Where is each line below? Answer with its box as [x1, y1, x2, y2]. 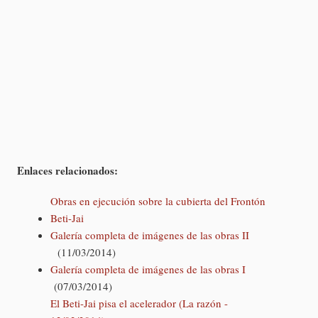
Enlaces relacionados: [17, 162, 118, 178]
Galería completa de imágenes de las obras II [50, 228, 249, 243]
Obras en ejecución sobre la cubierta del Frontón [50, 194, 265, 209]
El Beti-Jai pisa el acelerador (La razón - [50, 296, 228, 311]
